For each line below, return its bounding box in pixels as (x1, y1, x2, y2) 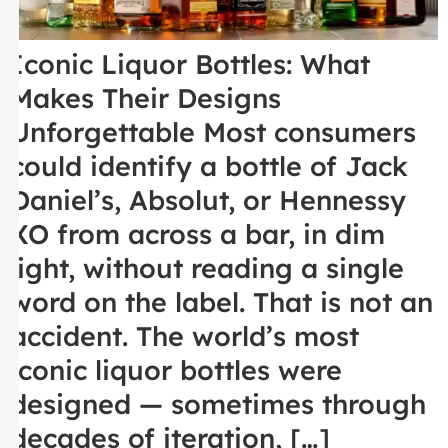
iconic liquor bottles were (10, 353, 342, 388)
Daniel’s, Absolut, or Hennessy (10, 183, 406, 218)
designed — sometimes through (10, 387, 426, 422)
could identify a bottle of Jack (10, 149, 408, 184)
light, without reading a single (10, 251, 404, 286)
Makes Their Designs (10, 81, 281, 116)
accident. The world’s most (10, 319, 359, 354)
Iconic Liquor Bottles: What (10, 47, 370, 82)
